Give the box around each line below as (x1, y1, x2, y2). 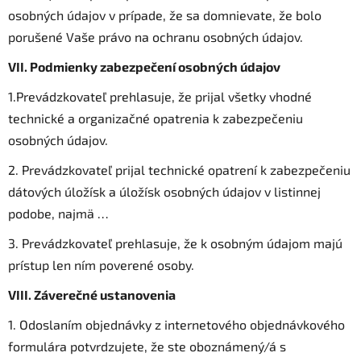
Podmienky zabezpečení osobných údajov (30, 58, 280, 74)
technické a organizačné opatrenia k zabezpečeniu (8, 110, 303, 126)
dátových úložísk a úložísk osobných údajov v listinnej (8, 183, 321, 199)
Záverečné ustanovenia (34, 286, 176, 302)
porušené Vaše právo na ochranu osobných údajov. (8, 28, 303, 44)
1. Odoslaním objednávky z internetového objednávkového (8, 316, 345, 332)
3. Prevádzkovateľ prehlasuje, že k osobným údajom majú (8, 234, 342, 251)
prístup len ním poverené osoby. (8, 256, 194, 272)
